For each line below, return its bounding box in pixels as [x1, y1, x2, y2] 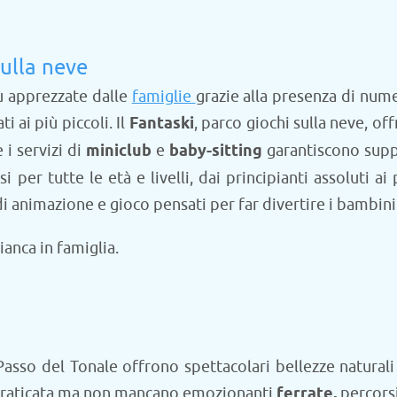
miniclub [86, 140, 152, 162]
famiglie [131, 86, 196, 106]
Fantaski [128, 113, 194, 135]
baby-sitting [169, 140, 263, 162]
